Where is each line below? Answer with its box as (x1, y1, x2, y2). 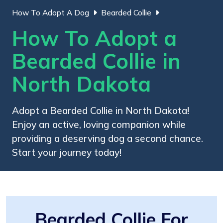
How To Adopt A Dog (12, 7, 89, 17)
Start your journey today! (12, 146, 121, 158)
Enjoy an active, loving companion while (12, 118, 186, 130)
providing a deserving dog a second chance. (12, 132, 203, 144)
